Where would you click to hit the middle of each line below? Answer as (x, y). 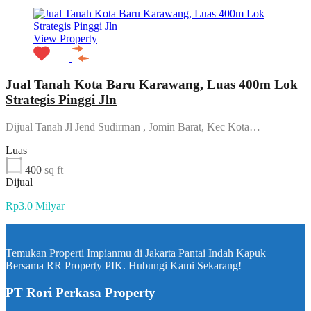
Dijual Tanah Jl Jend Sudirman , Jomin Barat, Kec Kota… (133, 127)
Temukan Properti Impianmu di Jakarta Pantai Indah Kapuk (136, 253)
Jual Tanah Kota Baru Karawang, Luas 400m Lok (152, 85)
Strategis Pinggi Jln (61, 100)
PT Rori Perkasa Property (81, 292)
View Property (65, 38)
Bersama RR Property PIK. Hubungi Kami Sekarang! (124, 266)
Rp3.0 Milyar (35, 206)
